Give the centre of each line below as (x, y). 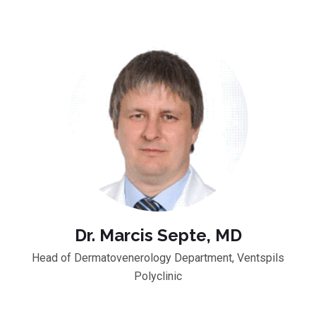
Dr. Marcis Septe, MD (158, 235)
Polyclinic (158, 276)
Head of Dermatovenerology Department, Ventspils (158, 257)
